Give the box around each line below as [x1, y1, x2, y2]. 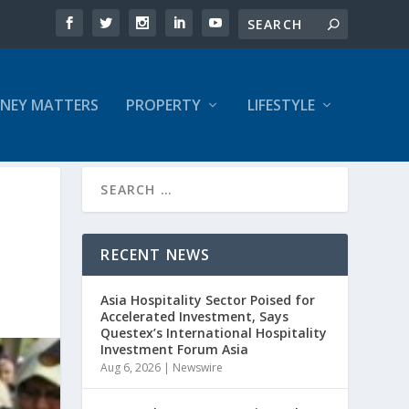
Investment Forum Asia [100, 340, 249, 358]
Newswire [173, 359, 224, 375]
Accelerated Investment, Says [100, 307, 289, 325]
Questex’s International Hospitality [100, 323, 328, 341]
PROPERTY [125, 95, 201, 115]
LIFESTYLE [246, 95, 315, 115]
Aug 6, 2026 [100, 359, 162, 375]
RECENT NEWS [100, 244, 211, 265]
